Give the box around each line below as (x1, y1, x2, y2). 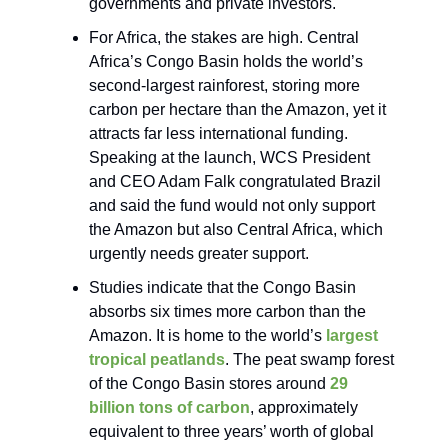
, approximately (250, 399, 358, 417)
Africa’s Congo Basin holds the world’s (89, 53, 363, 71)
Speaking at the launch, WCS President (89, 149, 370, 167)
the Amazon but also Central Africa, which (89, 221, 383, 239)
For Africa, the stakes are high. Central (89, 29, 359, 47)
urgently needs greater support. (89, 245, 309, 263)
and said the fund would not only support (89, 197, 375, 215)
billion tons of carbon (89, 399, 250, 417)
